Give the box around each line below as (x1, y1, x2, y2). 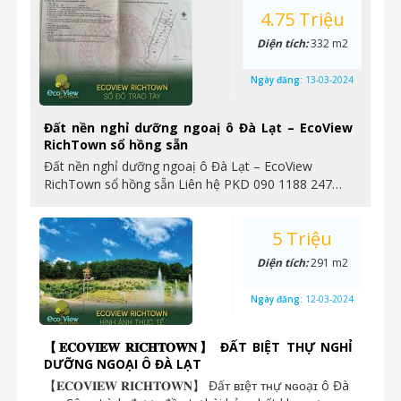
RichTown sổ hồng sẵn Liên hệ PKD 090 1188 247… (44, 175, 342, 192)
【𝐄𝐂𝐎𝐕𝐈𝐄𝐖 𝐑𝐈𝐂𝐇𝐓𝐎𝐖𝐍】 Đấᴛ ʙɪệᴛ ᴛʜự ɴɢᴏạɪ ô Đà (44, 377, 349, 394)
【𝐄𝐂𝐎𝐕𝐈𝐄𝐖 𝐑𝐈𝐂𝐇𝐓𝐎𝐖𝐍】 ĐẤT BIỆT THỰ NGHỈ (44, 338, 353, 355)
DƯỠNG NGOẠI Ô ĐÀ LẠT (44, 355, 201, 372)
